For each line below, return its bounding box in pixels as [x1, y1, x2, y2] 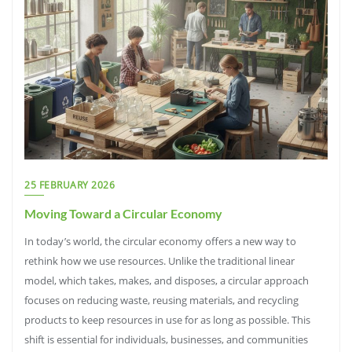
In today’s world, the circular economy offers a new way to [24, 234, 296, 248]
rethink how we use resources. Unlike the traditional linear [24, 254, 295, 268]
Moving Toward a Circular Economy [24, 206, 222, 221]
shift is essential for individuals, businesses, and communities [24, 332, 308, 346]
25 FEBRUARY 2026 [24, 178, 115, 192]
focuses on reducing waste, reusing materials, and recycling [24, 293, 299, 307]
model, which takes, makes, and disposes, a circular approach [24, 273, 309, 288]
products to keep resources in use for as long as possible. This [24, 313, 310, 327]
